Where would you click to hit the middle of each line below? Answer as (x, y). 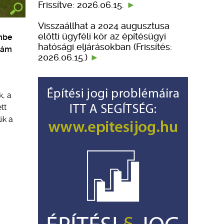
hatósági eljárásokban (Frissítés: (105, 46)
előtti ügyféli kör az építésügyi (102, 36)
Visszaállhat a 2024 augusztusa (104, 25)
